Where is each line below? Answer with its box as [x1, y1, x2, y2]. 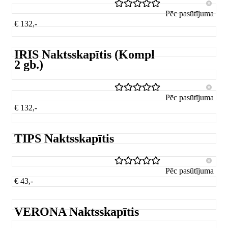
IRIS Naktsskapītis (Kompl [14, 47, 155, 61]
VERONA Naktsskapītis [14, 205, 139, 219]
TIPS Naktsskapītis [14, 131, 114, 145]
